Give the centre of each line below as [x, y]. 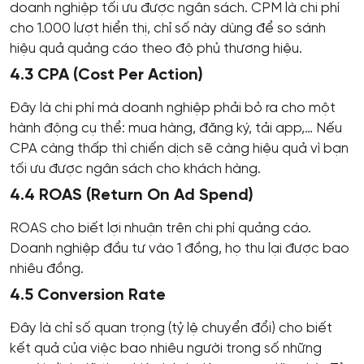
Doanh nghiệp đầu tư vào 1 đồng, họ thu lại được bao [180, 248]
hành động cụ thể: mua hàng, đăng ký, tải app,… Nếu [176, 128]
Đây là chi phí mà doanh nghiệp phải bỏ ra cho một [173, 108]
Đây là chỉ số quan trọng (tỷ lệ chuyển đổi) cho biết [171, 328]
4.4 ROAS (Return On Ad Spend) [132, 195]
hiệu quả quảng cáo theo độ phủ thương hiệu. [156, 48]
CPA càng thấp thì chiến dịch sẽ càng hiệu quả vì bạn [179, 148]
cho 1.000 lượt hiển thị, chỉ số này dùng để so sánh [168, 28]
